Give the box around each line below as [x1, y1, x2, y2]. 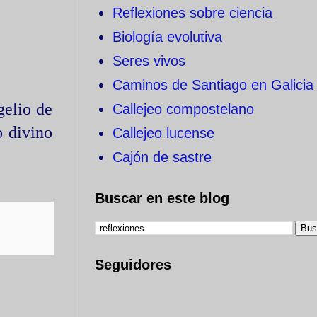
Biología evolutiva [113, 29, 222, 45]
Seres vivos [113, 53, 185, 69]
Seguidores [95, 257, 171, 272]
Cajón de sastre [113, 149, 212, 165]
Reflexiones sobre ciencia [113, 5, 272, 21]
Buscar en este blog [95, 190, 229, 206]
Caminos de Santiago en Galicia [113, 77, 313, 93]
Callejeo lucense [113, 125, 214, 141]
